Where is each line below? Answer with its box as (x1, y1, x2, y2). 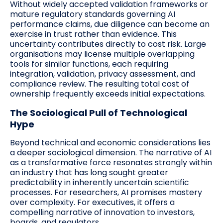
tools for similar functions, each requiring (10, 58, 168, 70)
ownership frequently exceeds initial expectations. (10, 88, 206, 100)
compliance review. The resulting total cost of (10, 78, 189, 90)
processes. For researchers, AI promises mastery (10, 187, 202, 199)
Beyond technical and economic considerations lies (10, 137, 211, 149)
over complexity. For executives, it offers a (10, 197, 175, 209)
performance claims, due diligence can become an (10, 18, 210, 30)
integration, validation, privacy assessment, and (10, 68, 195, 80)
